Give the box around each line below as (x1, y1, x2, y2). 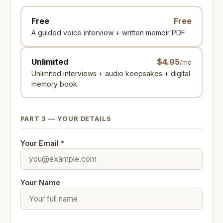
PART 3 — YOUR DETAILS (20, 115, 111, 123)
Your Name (20, 178, 60, 187)
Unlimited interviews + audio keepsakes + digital (31, 69, 190, 78)
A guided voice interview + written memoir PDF (31, 28, 185, 37)
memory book (31, 80, 77, 89)
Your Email (20, 139, 61, 148)
